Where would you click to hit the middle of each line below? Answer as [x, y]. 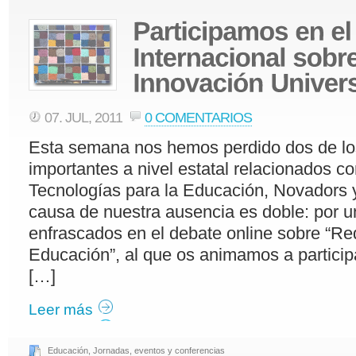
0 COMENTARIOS [198, 117]
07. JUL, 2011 [85, 117]
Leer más [61, 309]
